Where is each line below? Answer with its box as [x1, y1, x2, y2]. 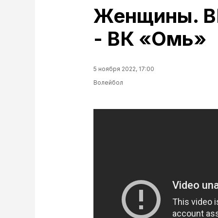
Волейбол [93, 79, 123, 86]
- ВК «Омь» [93, 27, 206, 51]
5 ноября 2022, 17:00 [93, 65, 154, 73]
